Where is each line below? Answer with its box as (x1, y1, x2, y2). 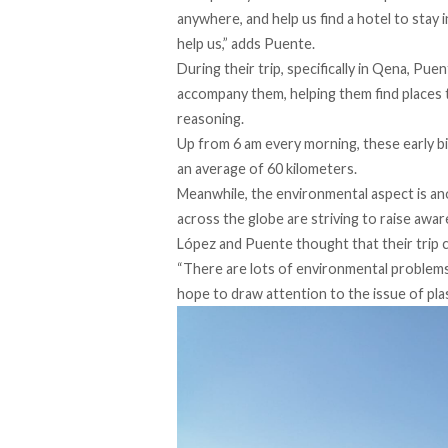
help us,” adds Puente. (177, 35, 315, 53)
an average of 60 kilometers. (177, 160, 357, 178)
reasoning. (177, 110, 244, 128)
